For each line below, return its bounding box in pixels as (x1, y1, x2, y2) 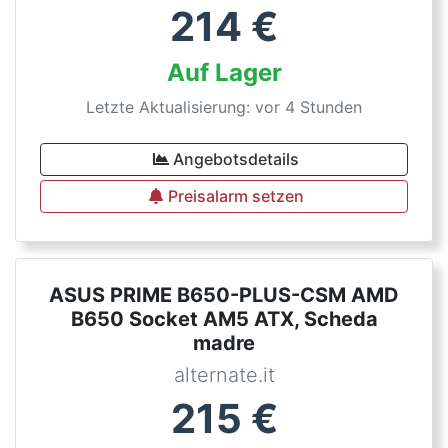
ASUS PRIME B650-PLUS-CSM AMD (49, 283, 399, 307)
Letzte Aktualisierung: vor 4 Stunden (86, 97, 362, 117)
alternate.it (173, 363, 275, 387)
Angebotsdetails (173, 149, 299, 169)
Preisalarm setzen (168, 186, 304, 206)
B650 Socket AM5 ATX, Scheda (70, 307, 378, 331)
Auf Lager (166, 58, 282, 87)
